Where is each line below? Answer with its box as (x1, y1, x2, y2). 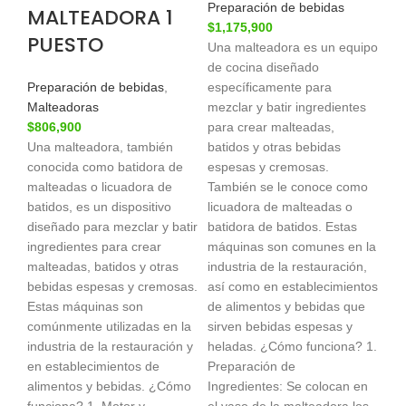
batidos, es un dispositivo (27, 199, 171, 215)
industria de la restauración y (27, 339, 193, 354)
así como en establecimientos (208, 279, 378, 295)
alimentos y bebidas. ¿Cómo (27, 379, 191, 394)
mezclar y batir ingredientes (208, 100, 366, 115)
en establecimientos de (27, 359, 159, 374)
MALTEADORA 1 (27, 4, 173, 33)
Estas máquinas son (27, 299, 143, 314)
